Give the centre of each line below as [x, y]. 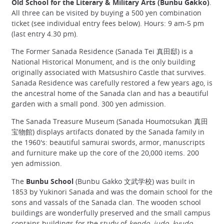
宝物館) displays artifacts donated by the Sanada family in [108, 132]
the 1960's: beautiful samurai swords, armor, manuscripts [108, 142]
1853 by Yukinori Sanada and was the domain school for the [112, 191]
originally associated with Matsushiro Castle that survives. [109, 72]
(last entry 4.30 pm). [45, 34]
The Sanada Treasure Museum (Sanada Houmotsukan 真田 [110, 121]
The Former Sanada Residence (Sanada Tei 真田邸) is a [102, 51]
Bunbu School [50, 181]
